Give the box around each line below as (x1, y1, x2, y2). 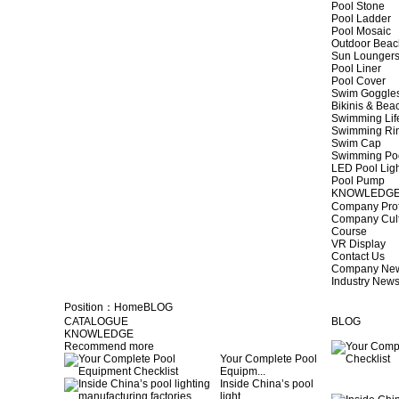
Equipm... (220, 365, 265, 378)
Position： (64, 301, 114, 313)
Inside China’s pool (220, 378, 313, 390)
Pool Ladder (331, 12, 391, 25)
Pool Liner (331, 62, 381, 75)
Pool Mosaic (331, 25, 391, 37)
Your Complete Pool (220, 353, 317, 365)
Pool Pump (331, 175, 385, 187)
